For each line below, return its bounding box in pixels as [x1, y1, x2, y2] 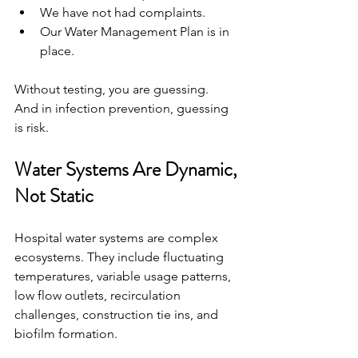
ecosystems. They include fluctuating [14, 249, 227, 265]
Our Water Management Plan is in [40, 24, 233, 39]
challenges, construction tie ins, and [14, 307, 221, 322]
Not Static [14, 182, 93, 209]
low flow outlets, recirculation [14, 288, 184, 303]
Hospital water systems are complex [14, 230, 221, 245]
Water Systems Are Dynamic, [14, 156, 241, 183]
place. [40, 43, 74, 58]
